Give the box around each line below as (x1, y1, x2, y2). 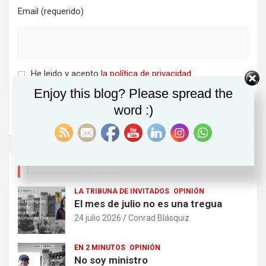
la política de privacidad (101, 68, 191, 80)
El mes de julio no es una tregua (74, 198, 222, 210)
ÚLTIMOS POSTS (26, 163, 118, 178)
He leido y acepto (31, 68, 101, 80)
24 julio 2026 (74, 213, 121, 223)
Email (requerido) (18, 6, 84, 17)
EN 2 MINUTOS (74, 243, 125, 252)
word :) (113, 102, 153, 118)
